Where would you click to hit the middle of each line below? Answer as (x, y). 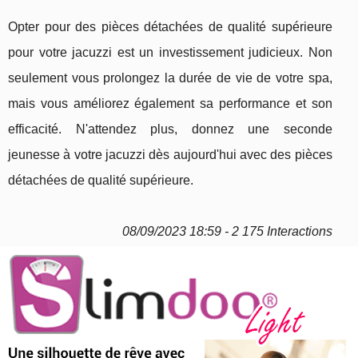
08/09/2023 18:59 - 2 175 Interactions (227, 232)
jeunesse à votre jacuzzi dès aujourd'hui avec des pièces (170, 155)
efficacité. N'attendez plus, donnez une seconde (170, 129)
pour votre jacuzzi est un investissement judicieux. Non (170, 53)
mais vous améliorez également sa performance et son (170, 104)
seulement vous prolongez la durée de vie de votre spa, (170, 78)
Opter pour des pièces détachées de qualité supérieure (170, 27)
